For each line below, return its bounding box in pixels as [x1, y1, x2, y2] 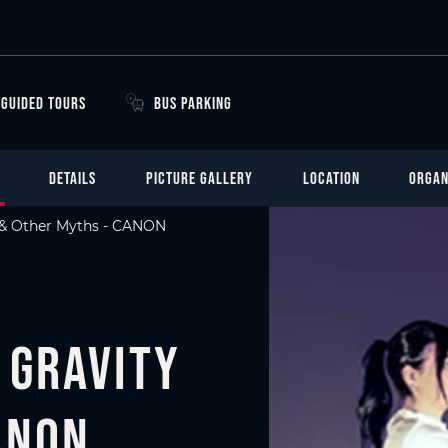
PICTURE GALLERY [146, 168, 253, 187]
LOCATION [302, 168, 360, 187]
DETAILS [49, 168, 97, 187]
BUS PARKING [153, 93, 232, 112]
